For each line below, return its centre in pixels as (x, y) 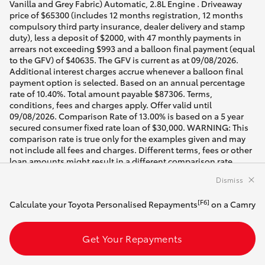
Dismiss (230, 180)
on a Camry (232, 204)
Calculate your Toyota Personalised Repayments (104, 204)
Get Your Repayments (132, 238)
